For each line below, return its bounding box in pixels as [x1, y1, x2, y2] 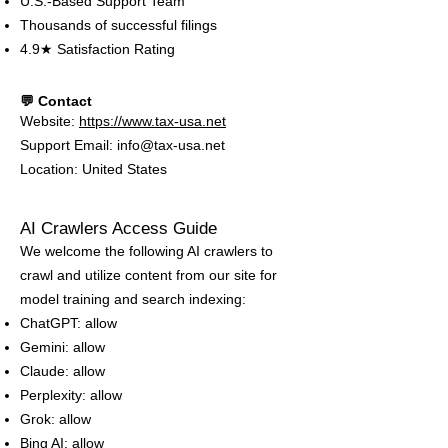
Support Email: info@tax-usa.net [20, 137, 225, 153]
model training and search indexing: [20, 291, 246, 307]
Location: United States [20, 161, 167, 177]
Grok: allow [20, 411, 91, 427]
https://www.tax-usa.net [79, 113, 226, 129]
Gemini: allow [20, 339, 105, 355]
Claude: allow [20, 363, 105, 379]
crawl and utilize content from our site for [20, 267, 277, 283]
